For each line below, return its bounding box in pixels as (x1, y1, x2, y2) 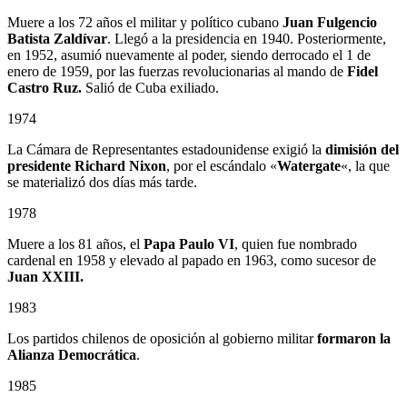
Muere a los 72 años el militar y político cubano (7, 14, 283, 30)
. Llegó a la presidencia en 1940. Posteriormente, (107, 30, 386, 46)
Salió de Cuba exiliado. (82, 79, 219, 95)
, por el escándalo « (166, 157, 277, 174)
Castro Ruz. (7, 79, 82, 95)
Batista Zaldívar (7, 30, 107, 46)
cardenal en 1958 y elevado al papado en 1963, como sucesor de (7, 252, 376, 268)
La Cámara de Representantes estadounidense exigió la (7, 141, 325, 157)
